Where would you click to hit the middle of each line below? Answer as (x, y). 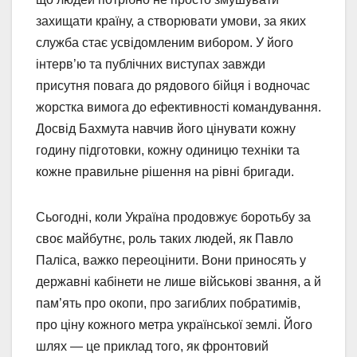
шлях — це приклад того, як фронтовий (152, 347)
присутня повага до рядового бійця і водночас (173, 86)
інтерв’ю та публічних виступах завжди (151, 65)
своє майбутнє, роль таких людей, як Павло (165, 239)
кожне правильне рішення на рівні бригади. (165, 172)
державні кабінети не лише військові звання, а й (178, 282)
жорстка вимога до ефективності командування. (178, 108)
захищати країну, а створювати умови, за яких (171, 22)
